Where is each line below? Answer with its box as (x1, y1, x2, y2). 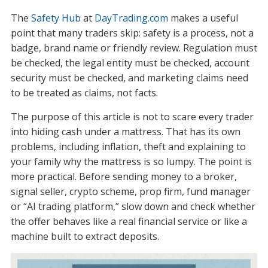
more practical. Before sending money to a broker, (10, 169, 237, 183)
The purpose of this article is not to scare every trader (10, 109, 254, 123)
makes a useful (170, 11, 238, 25)
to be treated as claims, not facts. (10, 86, 158, 99)
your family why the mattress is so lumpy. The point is (10, 154, 252, 168)
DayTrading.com (94, 11, 170, 25)
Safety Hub (31, 11, 81, 25)
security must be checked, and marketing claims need (10, 71, 248, 84)
